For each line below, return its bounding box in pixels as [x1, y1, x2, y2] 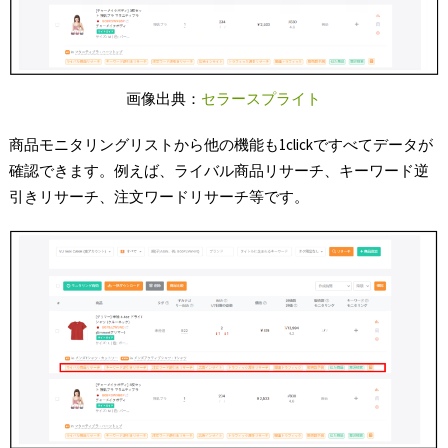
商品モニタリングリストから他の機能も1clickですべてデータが [8, 134, 433, 154]
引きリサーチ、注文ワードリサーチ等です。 [8, 186, 309, 206]
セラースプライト [201, 88, 322, 108]
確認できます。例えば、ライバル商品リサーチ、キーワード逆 [8, 160, 429, 180]
